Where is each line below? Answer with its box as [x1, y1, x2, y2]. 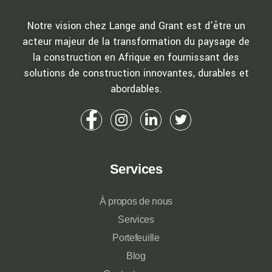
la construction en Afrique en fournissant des [33, 50, 239, 64]
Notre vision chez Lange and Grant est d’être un [27, 18, 245, 33]
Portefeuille [112, 233, 160, 243]
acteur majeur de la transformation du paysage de [22, 34, 250, 49]
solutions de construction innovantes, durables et [23, 66, 249, 80]
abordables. [110, 81, 162, 96]
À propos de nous [100, 196, 172, 207]
